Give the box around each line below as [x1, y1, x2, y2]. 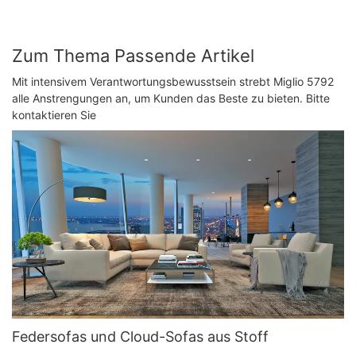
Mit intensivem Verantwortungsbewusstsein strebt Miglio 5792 [12, 74, 334, 88]
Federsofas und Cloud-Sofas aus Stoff [12, 327, 269, 345]
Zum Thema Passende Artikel [12, 45, 254, 67]
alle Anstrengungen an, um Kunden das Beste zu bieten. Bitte [12, 91, 330, 105]
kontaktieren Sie [12, 107, 96, 122]
